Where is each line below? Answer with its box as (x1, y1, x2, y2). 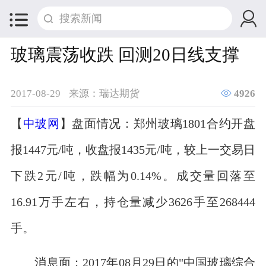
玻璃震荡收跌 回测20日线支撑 (10, 45, 239, 63)
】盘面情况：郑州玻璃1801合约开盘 (59, 118, 256, 129)
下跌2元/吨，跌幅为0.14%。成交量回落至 (10, 170, 256, 182)
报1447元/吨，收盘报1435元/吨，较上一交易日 (10, 144, 256, 156)
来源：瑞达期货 (68, 87, 140, 98)
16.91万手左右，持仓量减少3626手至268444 (10, 196, 256, 208)
